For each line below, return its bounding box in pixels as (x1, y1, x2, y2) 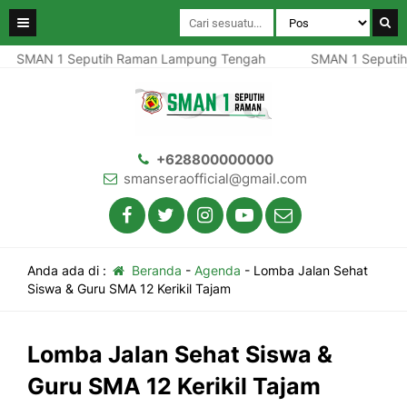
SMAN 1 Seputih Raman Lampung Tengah (6, 51, 256, 66)
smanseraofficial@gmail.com (123, 170, 307, 187)
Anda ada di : (27, 263, 110, 278)
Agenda (194, 263, 241, 278)
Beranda (127, 263, 182, 278)
